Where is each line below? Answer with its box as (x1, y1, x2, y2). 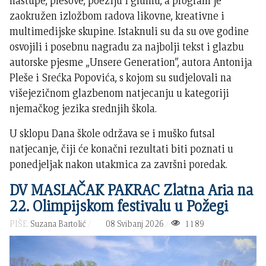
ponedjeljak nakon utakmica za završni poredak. (9, 157, 228, 172)
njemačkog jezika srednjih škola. (9, 101, 157, 116)
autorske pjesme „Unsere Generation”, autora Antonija (9, 55, 253, 70)
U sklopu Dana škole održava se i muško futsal (9, 126, 216, 141)
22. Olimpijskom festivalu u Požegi (9, 195, 229, 217)
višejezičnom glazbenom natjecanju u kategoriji (9, 85, 230, 101)
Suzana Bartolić (30, 218, 87, 230)
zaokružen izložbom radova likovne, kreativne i (9, 8, 225, 24)
